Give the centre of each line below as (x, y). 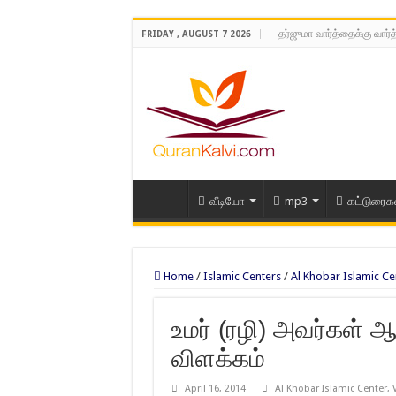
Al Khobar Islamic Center (331, 388)
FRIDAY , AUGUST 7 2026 (196, 34)
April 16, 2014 (215, 388)
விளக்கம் (218, 358)
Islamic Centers (242, 276)
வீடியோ (227, 201)
